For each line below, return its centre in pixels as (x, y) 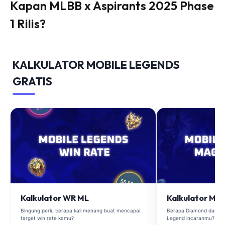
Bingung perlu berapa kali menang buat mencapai (80, 210)
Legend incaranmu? (191, 218)
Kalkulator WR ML (55, 198)
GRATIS (32, 81)
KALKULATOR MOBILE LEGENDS (96, 65)
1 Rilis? (28, 23)
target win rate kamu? (47, 218)
